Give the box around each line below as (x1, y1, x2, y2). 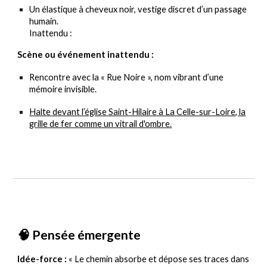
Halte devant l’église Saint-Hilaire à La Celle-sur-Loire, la (29, 107, 246, 117)
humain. (29, 16, 59, 26)
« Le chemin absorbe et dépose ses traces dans (69, 254, 250, 264)
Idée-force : (17, 254, 67, 264)
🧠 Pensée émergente (17, 227, 141, 243)
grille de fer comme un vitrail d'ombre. (29, 119, 172, 129)
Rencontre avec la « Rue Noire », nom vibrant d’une (29, 72, 224, 82)
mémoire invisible (29, 84, 95, 94)
